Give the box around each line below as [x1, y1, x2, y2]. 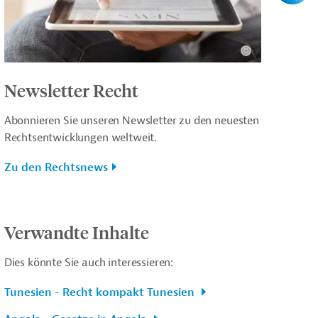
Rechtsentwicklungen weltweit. [4, 130, 158, 145]
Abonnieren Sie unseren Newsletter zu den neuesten [4, 113, 259, 128]
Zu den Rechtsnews [4, 160, 108, 175]
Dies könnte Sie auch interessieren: [4, 255, 174, 270]
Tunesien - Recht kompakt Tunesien [4, 285, 197, 300]
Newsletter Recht [4, 79, 138, 101]
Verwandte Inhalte [4, 221, 149, 243]
